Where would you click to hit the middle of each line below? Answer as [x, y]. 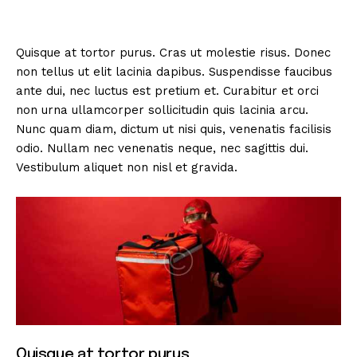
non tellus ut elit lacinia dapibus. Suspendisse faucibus [174, 71]
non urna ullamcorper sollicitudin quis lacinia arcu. [162, 110]
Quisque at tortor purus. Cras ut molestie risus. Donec [173, 52]
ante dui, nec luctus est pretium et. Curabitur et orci [167, 90]
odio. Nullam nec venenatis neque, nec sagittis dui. [162, 148]
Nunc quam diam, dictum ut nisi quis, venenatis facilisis [174, 129]
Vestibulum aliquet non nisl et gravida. [127, 167]
